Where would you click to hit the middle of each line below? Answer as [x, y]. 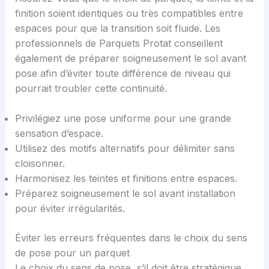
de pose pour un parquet [72, 253]
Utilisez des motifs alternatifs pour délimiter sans [125, 149]
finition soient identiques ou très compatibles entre [129, 13]
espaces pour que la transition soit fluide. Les [117, 28]
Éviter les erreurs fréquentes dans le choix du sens [131, 238]
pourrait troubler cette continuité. [91, 88]
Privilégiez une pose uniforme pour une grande [123, 119]
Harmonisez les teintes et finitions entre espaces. [126, 179]
